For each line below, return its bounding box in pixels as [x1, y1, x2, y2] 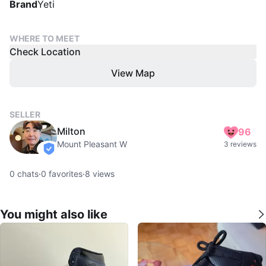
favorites [46, 168, 83, 179]
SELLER [9, 109, 40, 119]
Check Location [9, 45, 81, 58]
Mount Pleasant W [57, 138, 127, 149]
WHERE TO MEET [9, 33, 80, 43]
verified [48, 149, 78, 160]
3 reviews [224, 139, 256, 148]
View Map [111, 66, 155, 79]
